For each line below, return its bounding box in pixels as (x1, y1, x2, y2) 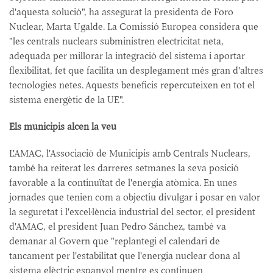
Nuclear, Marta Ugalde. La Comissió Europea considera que (9, 20, 258, 33)
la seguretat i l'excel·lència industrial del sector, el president (9, 205, 255, 218)
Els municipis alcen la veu (9, 120, 116, 133)
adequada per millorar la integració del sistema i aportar (9, 49, 245, 62)
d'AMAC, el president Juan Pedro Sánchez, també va (9, 220, 226, 233)
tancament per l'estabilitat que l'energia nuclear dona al (9, 249, 240, 262)
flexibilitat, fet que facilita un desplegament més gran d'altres (9, 64, 263, 77)
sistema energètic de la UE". (9, 93, 124, 106)
